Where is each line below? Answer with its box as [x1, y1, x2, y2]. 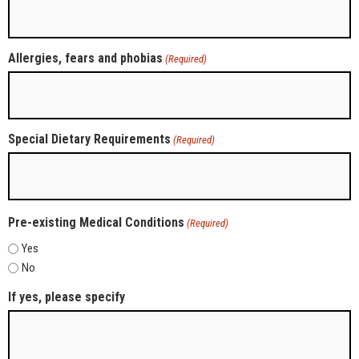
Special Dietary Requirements [8, 131, 171, 147]
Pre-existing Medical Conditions [8, 214, 184, 230]
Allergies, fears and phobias [8, 50, 163, 67]
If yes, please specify [8, 288, 125, 305]
